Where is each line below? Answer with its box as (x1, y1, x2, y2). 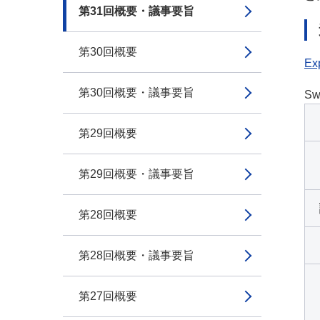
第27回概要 (79, 290, 137, 302)
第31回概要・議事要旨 (79, 5, 194, 17)
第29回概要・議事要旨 (79, 168, 194, 180)
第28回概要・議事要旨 (79, 249, 194, 261)
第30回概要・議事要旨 (79, 86, 194, 99)
